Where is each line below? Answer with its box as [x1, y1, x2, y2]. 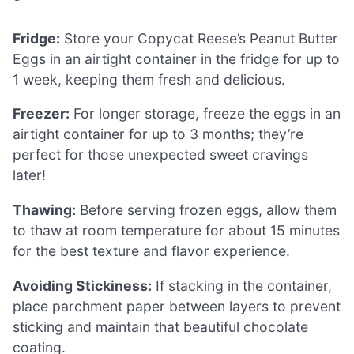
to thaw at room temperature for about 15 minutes [13, 221, 340, 239]
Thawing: [13, 201, 76, 218]
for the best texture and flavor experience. [13, 242, 290, 259]
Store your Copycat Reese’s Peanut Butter [60, 29, 338, 47]
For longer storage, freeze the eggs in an [70, 105, 341, 122]
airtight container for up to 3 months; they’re [13, 126, 303, 143]
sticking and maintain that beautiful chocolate [13, 318, 308, 335]
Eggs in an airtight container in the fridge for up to [13, 50, 340, 67]
